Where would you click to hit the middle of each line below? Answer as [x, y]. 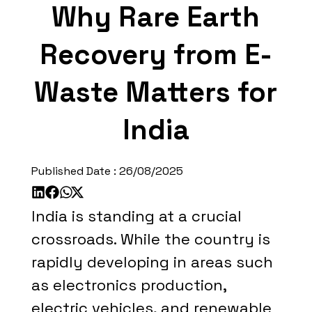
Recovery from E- [156, 55]
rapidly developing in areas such [152, 262]
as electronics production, [128, 285]
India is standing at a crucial [136, 216]
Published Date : [75, 171]
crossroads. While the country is [150, 239]
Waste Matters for [156, 92]
